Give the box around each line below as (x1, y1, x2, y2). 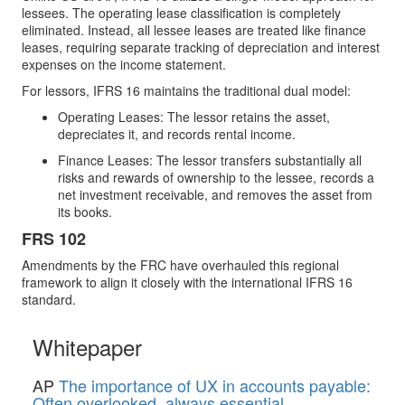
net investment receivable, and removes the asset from (58, 185, 372, 203)
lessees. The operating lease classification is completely (22, 4, 341, 22)
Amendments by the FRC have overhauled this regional (22, 256, 339, 274)
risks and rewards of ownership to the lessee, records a (58, 168, 374, 186)
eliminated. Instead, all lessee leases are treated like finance (22, 21, 366, 39)
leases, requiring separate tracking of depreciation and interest (22, 38, 380, 56)
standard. (22, 290, 76, 308)
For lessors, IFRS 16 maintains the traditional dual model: (22, 81, 351, 99)
